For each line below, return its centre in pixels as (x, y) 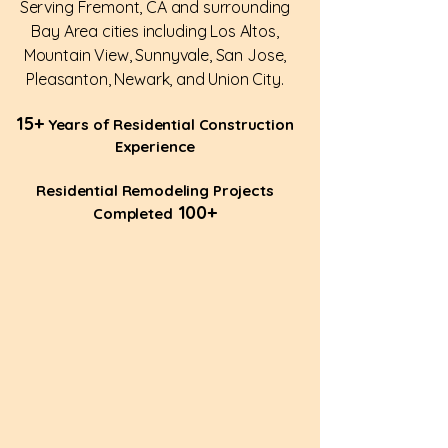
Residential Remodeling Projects (155, 190)
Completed (133, 213)
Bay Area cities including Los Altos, (155, 31)
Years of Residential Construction (168, 124)
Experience (155, 146)
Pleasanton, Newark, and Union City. (155, 79)
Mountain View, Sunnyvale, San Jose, (155, 55)
